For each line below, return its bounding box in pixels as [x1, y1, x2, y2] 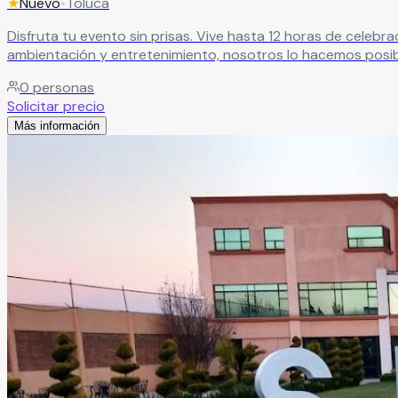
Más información [14, 119, 99, 133]
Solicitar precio [7, 97, 105, 116]
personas [29, 78, 94, 98]
